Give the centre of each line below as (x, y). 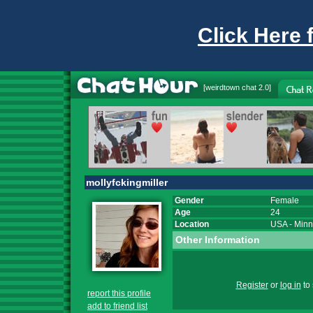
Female (285, 201)
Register (252, 285)
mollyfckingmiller (127, 182)
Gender (188, 201)
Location (191, 224)
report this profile (119, 293)
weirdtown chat (231, 87)
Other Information (218, 240)
